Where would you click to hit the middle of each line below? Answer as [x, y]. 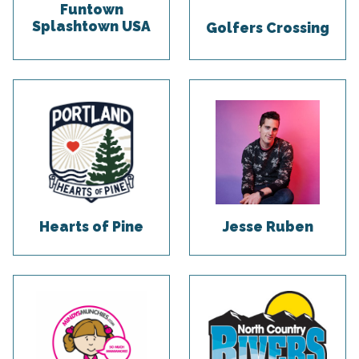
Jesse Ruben [268, 227]
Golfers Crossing [268, 28]
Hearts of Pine [91, 227]
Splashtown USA [91, 26]
